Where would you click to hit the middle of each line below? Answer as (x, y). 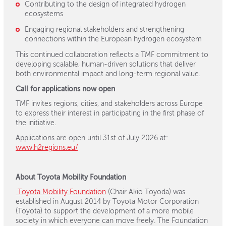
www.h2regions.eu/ (47, 148)
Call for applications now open (65, 89)
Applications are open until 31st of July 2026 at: (92, 138)
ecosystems (44, 14)
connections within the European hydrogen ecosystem (113, 39)
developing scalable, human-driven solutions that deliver (106, 65)
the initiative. (36, 123)
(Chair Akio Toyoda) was (146, 192)
